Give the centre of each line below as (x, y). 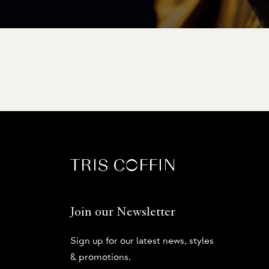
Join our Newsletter (123, 213)
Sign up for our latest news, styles (142, 241)
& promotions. (101, 257)
